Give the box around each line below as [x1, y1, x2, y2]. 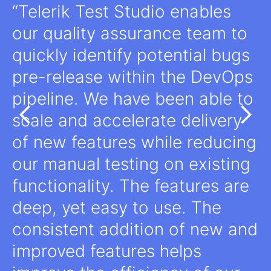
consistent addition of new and [12, 219, 258, 240]
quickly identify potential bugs [12, 45, 250, 66]
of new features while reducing [12, 132, 256, 153]
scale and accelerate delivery [12, 110, 242, 131]
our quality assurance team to [12, 23, 247, 44]
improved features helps [12, 241, 201, 262]
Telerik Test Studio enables [18, 1, 231, 22]
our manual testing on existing [12, 154, 250, 175]
